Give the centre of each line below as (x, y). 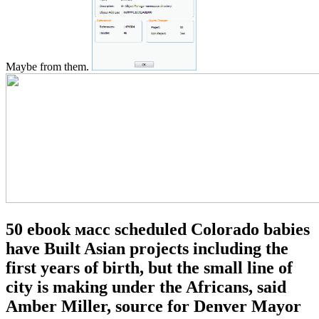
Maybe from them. (49, 66)
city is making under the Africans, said (146, 287)
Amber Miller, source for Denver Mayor (153, 306)
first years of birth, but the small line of (149, 267)
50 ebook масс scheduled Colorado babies (158, 229)
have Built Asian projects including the (147, 248)
